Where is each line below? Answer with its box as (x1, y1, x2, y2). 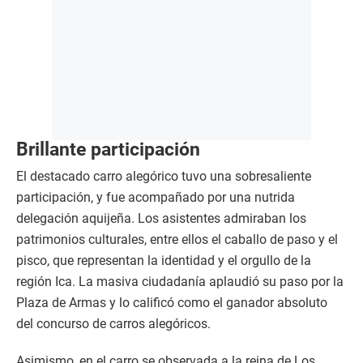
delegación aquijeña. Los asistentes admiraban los (16, 210, 306, 226)
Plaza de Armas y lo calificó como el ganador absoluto (16, 294, 327, 310)
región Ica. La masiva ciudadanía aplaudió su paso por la (16, 273, 344, 289)
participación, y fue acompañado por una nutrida (16, 189, 295, 205)
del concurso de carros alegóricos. (16, 315, 211, 331)
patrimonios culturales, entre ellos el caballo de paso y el (16, 231, 338, 247)
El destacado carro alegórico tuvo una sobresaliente (16, 168, 311, 184)
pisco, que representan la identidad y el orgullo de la (16, 252, 311, 268)
